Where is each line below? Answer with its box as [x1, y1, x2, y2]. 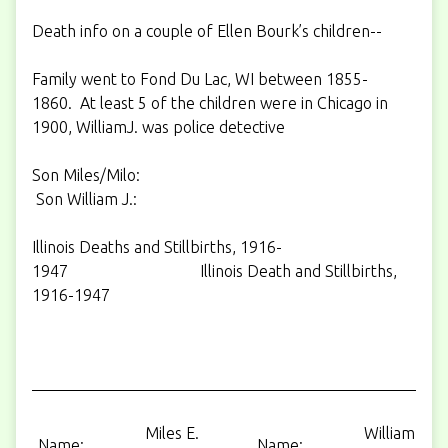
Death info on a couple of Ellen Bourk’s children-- [32, 21, 382, 40]
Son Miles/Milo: [32, 165, 412, 184]
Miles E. [145, 423, 199, 442]
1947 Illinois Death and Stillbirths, [32, 261, 397, 280]
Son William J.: [32, 189, 137, 208]
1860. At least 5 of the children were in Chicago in [32, 93, 388, 112]
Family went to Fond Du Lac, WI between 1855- [32, 69, 368, 88]
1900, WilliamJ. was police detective [32, 117, 285, 136]
